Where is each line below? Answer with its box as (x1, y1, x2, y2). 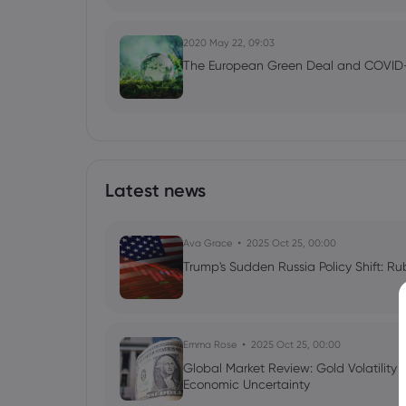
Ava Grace (183, 237, 232, 249)
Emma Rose (183, 338, 237, 351)
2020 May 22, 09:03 (183, 36, 275, 49)
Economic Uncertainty (183, 377, 310, 391)
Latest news (105, 179, 206, 201)
